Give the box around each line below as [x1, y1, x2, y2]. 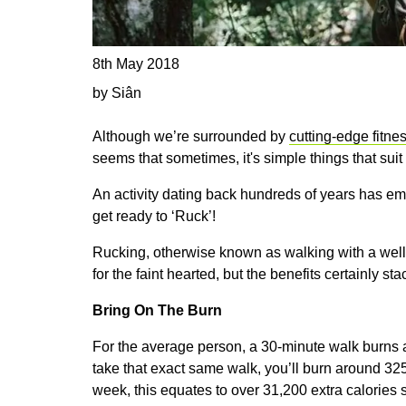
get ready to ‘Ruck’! [92, 208, 216, 224]
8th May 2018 [92, 55, 179, 72]
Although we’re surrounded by [92, 128, 289, 144]
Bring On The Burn [92, 302, 222, 318]
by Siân [92, 84, 141, 101]
